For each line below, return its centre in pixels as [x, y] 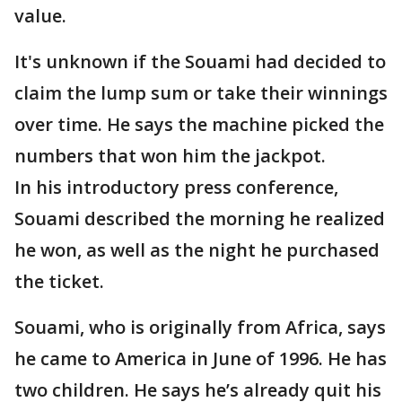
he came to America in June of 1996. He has [201, 358]
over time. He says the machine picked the [199, 124]
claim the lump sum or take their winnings [201, 93]
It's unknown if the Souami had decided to [200, 61]
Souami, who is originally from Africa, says [200, 327]
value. [40, 16]
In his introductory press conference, [176, 187]
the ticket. [61, 281]
